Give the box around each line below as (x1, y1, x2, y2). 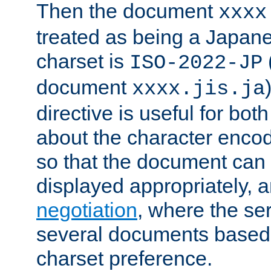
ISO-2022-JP (129, 51, 263, 75)
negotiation (36, 198, 137, 222)
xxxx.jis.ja (132, 77, 265, 101)
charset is (36, 50, 129, 73)
